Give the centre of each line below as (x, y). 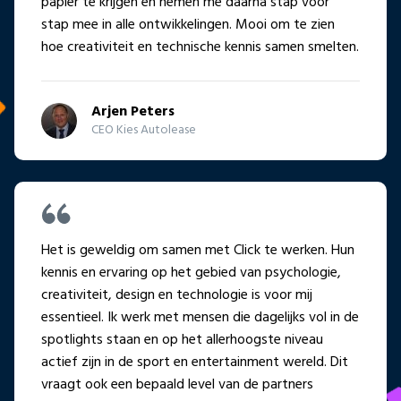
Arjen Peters (133, 112)
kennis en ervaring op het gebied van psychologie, (191, 273)
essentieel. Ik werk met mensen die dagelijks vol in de (200, 318)
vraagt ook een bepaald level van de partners (177, 385)
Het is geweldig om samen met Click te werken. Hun (198, 251)
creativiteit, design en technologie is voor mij (177, 296)
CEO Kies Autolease (144, 131)
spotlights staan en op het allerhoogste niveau (182, 341)
